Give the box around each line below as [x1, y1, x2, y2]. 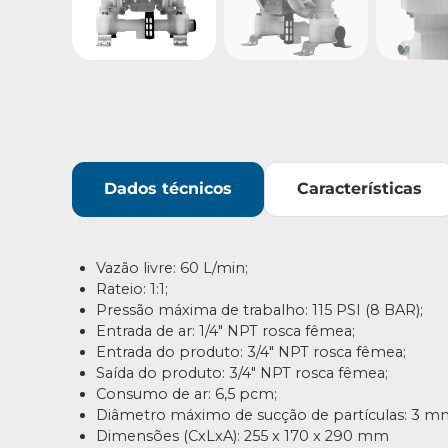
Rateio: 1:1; [96, 280, 168, 299]
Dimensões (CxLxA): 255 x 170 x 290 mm [96, 427, 389, 446]
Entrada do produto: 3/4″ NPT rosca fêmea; [96, 343, 406, 362]
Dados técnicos [104, 179, 233, 199]
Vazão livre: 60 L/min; [96, 259, 248, 278]
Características [296, 179, 422, 199]
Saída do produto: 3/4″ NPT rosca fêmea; [96, 364, 388, 383]
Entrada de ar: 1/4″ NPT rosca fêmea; [96, 322, 355, 341]
